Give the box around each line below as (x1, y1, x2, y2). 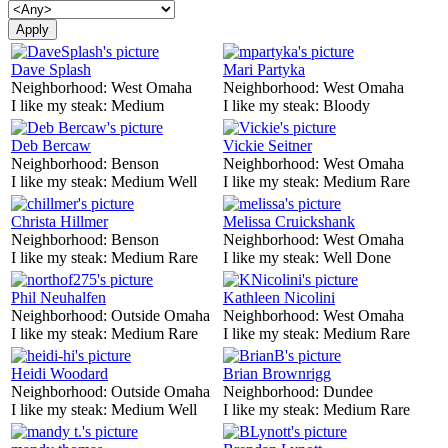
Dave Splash (11, 60, 91, 78)
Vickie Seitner (223, 136, 312, 154)
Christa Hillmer (11, 212, 108, 230)
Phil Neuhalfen (11, 288, 106, 306)
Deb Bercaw (11, 136, 91, 154)
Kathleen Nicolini (223, 288, 335, 306)
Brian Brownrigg (223, 364, 331, 382)
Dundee (323, 382, 373, 400)
